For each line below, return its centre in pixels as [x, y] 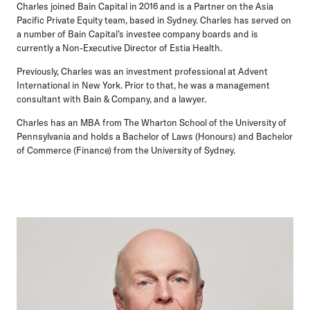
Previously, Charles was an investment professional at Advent [142, 71]
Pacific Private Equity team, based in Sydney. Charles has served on [154, 20]
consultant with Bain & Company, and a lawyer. [111, 99]
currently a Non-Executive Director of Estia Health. [119, 47]
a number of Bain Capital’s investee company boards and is [137, 34]
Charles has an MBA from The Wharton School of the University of [152, 122]
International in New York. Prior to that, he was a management [143, 85]
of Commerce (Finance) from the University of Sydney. [126, 150]
